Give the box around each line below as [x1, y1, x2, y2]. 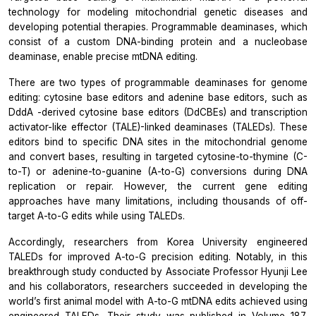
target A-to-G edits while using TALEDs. [8, 209, 185, 221]
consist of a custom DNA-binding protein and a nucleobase [8, 35, 308, 47]
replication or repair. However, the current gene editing [8, 180, 308, 192]
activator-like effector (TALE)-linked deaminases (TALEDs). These [8, 121, 308, 133]
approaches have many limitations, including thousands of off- [8, 195, 308, 207]
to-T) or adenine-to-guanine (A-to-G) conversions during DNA [8, 165, 308, 177]
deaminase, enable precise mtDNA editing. [8, 50, 197, 62]
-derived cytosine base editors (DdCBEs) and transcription [37, 106, 308, 118]
